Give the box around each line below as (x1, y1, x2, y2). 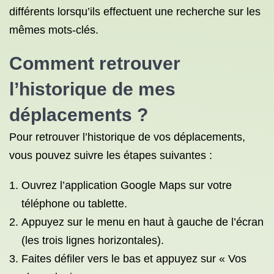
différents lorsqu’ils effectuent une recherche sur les (9, 6, 261, 18)
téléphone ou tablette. (21, 198, 127, 210)
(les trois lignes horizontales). (21, 234, 164, 246)
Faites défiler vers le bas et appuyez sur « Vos (21, 253, 246, 265)
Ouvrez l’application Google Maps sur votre (21, 179, 232, 191)
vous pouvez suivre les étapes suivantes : (9, 149, 212, 161)
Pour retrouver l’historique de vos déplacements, (9, 131, 245, 143)
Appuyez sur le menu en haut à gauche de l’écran (21, 216, 264, 228)
